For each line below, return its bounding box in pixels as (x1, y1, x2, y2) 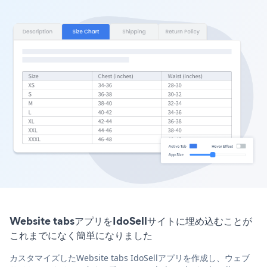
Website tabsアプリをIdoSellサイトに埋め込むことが (10, 213, 252, 229)
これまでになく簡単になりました (10, 228, 153, 243)
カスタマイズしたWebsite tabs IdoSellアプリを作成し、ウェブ (10, 252, 250, 264)
